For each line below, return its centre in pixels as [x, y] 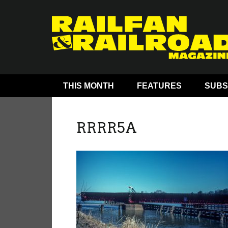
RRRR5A [107, 128]
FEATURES [160, 85]
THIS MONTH [89, 85]
